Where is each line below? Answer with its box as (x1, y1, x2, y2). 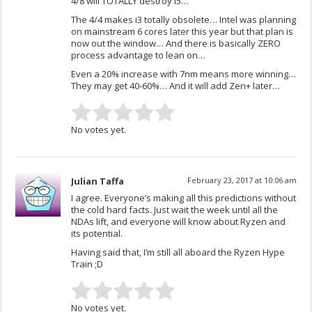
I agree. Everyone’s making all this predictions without (71, 192, 297, 205)
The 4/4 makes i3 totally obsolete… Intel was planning (71, 13, 297, 26)
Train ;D (71, 258, 104, 271)
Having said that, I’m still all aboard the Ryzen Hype (71, 246, 286, 259)
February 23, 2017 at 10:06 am (187, 175, 297, 186)
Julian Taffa (71, 175, 125, 188)
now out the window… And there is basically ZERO (71, 37, 281, 50)
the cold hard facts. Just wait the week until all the (71, 203, 279, 217)
